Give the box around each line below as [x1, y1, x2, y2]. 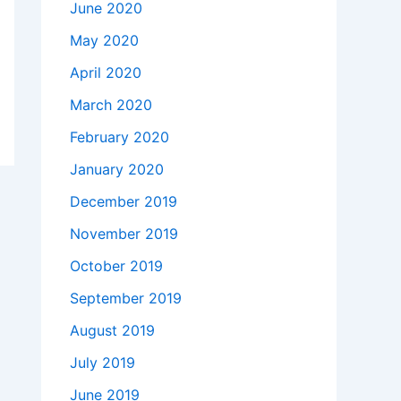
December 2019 [70, 192, 177, 210]
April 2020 [70, 64, 141, 81]
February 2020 [70, 128, 169, 146]
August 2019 [70, 321, 155, 339]
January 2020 [70, 160, 164, 178]
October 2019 [70, 257, 163, 275]
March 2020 [70, 96, 152, 114]
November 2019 [70, 225, 178, 243]
